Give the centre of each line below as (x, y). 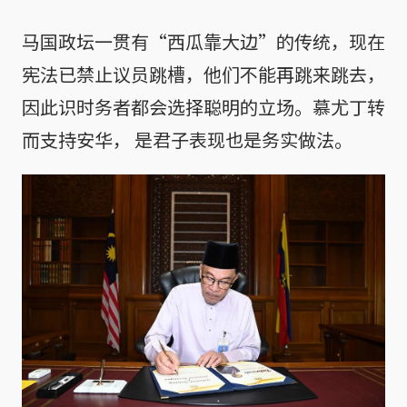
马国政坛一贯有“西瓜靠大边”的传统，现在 (203, 42)
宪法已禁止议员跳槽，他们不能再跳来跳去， (203, 74)
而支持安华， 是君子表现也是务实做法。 (187, 140)
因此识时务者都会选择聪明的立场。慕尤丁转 (203, 107)
